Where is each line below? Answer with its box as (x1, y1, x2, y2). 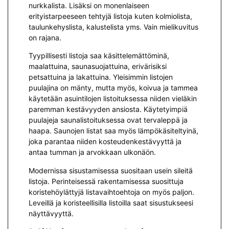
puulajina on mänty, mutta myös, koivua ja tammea (29, 83, 198, 93)
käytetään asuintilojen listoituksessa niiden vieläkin (29, 94, 197, 103)
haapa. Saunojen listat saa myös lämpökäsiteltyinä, (29, 126, 198, 135)
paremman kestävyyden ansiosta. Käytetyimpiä (29, 105, 188, 114)
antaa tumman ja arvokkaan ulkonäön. (29, 148, 156, 157)
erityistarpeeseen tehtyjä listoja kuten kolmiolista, (29, 12, 192, 21)
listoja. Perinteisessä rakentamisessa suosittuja (29, 176, 184, 186)
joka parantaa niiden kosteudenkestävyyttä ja (29, 137, 181, 146)
